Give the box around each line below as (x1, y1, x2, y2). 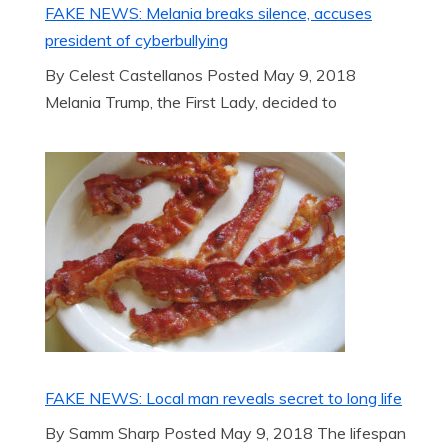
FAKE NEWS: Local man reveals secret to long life (45, 388, 402, 408)
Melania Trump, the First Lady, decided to (45, 92, 337, 112)
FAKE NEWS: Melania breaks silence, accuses (45, 3, 372, 23)
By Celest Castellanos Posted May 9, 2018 (45, 65, 356, 85)
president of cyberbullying (45, 30, 228, 50)
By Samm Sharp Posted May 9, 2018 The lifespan (45, 423, 406, 443)
